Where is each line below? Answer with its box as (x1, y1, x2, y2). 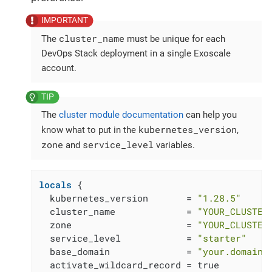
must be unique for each (124, 33, 225, 44)
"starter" (197, 231, 247, 244)
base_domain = (39, 245, 198, 257)
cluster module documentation (59, 109, 183, 120)
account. (41, 62, 76, 73)
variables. (154, 139, 195, 151)
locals (39, 178, 72, 191)
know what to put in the (41, 124, 138, 135)
